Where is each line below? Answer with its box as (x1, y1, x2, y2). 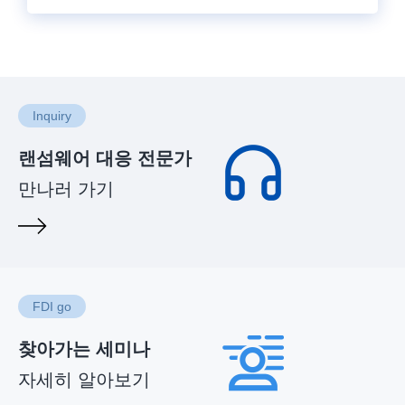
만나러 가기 (18, 179, 114, 200)
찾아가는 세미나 (18, 339, 150, 360)
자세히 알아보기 (18, 370, 150, 391)
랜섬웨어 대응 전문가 (18, 148, 192, 169)
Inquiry (33, 108, 71, 124)
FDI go (33, 299, 71, 315)
